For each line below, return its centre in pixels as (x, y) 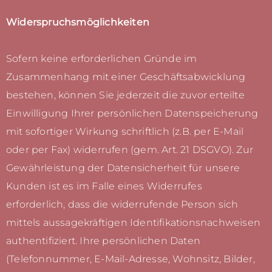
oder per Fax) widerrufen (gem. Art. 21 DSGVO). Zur (130, 150)
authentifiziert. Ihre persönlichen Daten (103, 241)
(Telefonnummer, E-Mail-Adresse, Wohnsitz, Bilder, (131, 259)
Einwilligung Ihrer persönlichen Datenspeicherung (132, 114)
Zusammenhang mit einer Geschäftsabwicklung (126, 77)
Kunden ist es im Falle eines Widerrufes (104, 186)
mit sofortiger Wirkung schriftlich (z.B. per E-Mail (125, 132)
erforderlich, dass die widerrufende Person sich (122, 205)
